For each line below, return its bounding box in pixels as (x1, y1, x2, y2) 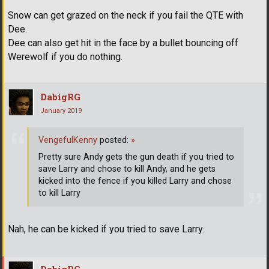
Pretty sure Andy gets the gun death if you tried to (38, 151, 234, 162)
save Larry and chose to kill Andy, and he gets (38, 163, 216, 174)
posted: (97, 134, 131, 145)
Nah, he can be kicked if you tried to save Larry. (8, 223, 204, 235)
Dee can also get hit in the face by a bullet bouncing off (8, 37, 238, 49)
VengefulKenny (38, 134, 97, 145)
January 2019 (40, 107, 82, 115)
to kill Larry (38, 187, 80, 198)
